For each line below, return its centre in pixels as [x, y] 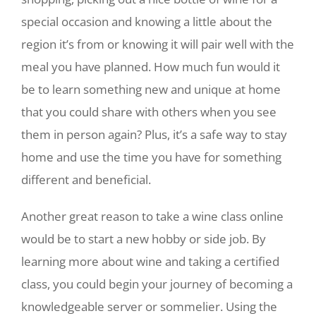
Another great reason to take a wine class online [152, 216]
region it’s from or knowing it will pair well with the [158, 44]
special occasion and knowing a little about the [147, 22]
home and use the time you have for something [151, 157]
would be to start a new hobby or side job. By [144, 239]
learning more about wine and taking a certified [150, 261]
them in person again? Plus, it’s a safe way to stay [154, 134]
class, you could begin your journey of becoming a [157, 284]
